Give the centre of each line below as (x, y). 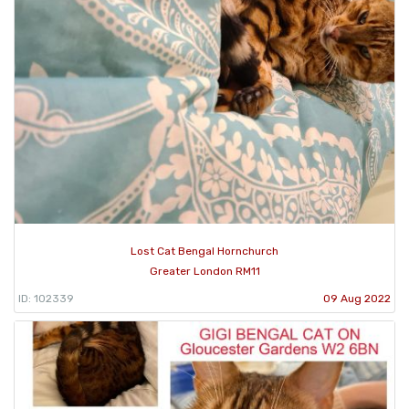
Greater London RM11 (204, 271)
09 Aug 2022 (357, 298)
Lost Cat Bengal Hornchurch (204, 251)
